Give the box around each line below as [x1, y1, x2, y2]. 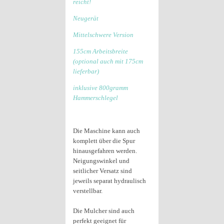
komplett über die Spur [73, 137, 135, 144]
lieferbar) [73, 67, 99, 75]
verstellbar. [73, 187, 102, 194]
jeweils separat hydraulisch [73, 177, 146, 184]
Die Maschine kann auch [73, 127, 140, 134]
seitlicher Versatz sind [73, 167, 132, 174]
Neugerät [73, 14, 98, 22]
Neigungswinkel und [73, 157, 129, 164]
